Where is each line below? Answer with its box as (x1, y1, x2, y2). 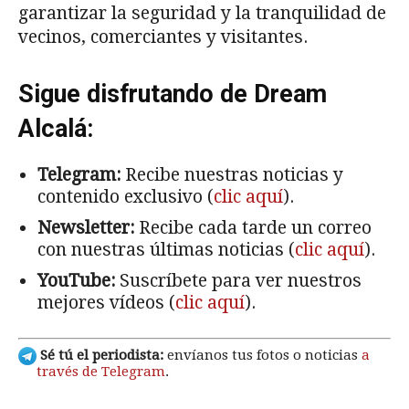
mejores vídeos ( (37, 292, 175, 314)
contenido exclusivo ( (37, 186, 214, 208)
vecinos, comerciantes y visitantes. (18, 26, 308, 48)
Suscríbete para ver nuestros (115, 270, 362, 292)
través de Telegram (37, 362, 165, 380)
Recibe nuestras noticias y (121, 164, 343, 186)
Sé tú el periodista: (37, 346, 163, 363)
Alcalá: (18, 114, 93, 144)
